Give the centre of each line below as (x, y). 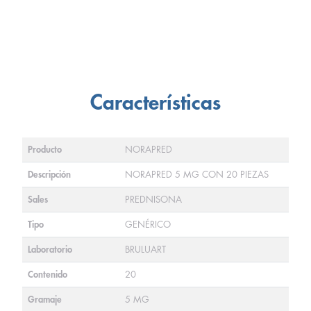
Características (155, 103)
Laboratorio (50, 250)
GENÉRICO (148, 225)
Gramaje (45, 300)
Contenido (48, 275)
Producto (45, 150)
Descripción (49, 175)
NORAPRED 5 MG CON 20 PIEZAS (197, 175)
